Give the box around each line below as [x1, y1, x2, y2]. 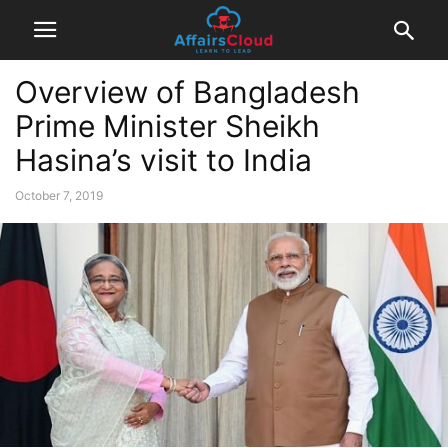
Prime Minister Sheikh [15, 108, 320, 144]
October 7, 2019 [15, 188, 103, 203]
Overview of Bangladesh [15, 74, 360, 110]
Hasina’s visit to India [15, 142, 312, 178]
